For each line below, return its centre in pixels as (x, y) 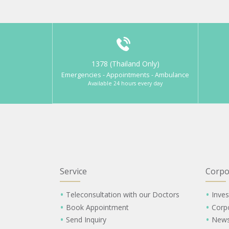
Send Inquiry (86, 220)
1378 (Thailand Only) (125, 63)
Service (73, 171)
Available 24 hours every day (125, 83)
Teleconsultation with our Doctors (122, 195)
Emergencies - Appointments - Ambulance (125, 75)
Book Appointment (97, 207)
